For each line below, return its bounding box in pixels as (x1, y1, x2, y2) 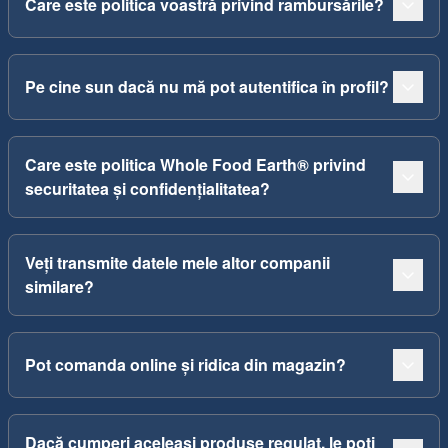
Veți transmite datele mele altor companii (25, 251, 330, 274)
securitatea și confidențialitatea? (25, 177, 270, 200)
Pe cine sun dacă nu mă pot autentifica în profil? (25, 75, 389, 98)
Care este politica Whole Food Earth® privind (25, 153, 366, 176)
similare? (25, 275, 94, 298)
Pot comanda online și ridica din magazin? (25, 353, 346, 376)
